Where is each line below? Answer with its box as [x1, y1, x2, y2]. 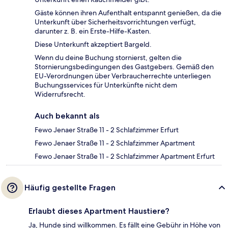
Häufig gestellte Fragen [24, 183, 116, 193]
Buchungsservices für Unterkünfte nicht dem [35, 80, 177, 90]
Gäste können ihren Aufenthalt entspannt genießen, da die [35, 8, 221, 18]
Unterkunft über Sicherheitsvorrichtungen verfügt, [35, 17, 196, 27]
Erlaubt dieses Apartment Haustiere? [28, 206, 169, 216]
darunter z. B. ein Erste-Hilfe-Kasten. [35, 26, 151, 36]
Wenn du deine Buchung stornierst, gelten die [35, 53, 182, 63]
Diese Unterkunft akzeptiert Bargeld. [35, 40, 152, 49]
